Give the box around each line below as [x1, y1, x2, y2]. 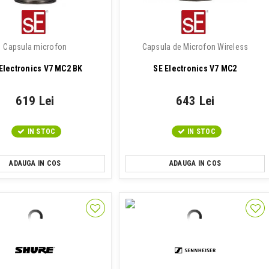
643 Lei [175, 94, 215, 108]
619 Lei [15, 94, 55, 108]
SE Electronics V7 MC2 [153, 64, 237, 73]
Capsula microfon [3, 42, 67, 52]
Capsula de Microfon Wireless [142, 42, 249, 52]
